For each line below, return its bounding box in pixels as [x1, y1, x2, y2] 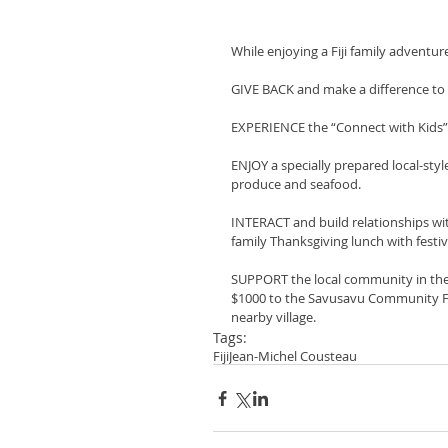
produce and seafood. [231, 175, 361, 193]
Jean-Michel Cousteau [229, 347, 357, 365]
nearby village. [231, 308, 316, 326]
